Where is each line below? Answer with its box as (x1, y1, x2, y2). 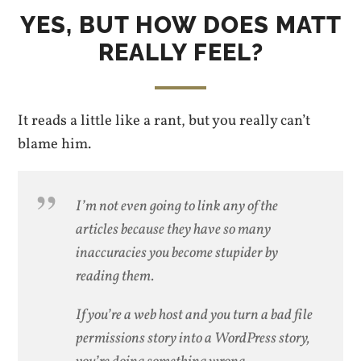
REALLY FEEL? (98, 38, 263, 66)
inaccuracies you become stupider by (76, 243, 279, 264)
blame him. (18, 133, 92, 155)
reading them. (76, 266, 155, 288)
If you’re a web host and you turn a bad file (76, 304, 313, 326)
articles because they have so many (76, 219, 272, 241)
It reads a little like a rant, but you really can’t (18, 110, 311, 131)
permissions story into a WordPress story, (76, 327, 311, 349)
